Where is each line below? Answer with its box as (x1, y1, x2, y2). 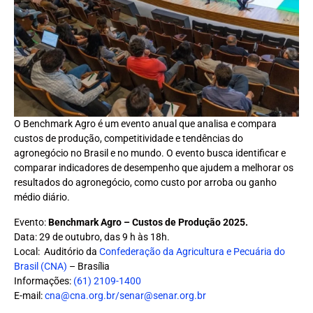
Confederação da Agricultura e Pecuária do (99, 245, 285, 257)
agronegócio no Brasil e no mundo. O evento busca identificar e (14, 147, 286, 159)
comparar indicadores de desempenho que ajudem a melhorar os (14, 162, 293, 174)
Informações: (14, 275, 73, 286)
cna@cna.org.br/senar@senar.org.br (45, 289, 206, 301)
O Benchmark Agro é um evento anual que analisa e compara (14, 118, 277, 130)
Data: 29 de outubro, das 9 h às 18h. (14, 231, 170, 242)
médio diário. (14, 191, 70, 203)
